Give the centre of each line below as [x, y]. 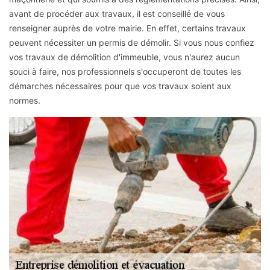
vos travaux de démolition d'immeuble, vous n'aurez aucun [124, 57]
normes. [25, 100]
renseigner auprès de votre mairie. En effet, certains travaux [127, 28]
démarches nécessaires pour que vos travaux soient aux [120, 86]
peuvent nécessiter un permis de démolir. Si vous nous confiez [132, 42]
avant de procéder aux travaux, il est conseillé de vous [117, 13]
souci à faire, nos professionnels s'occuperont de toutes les [125, 71]
